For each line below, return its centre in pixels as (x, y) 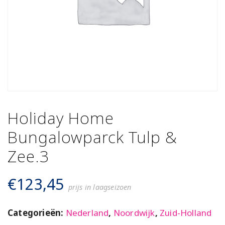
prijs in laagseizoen (100, 187)
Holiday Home (61, 118)
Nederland (87, 213)
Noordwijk (134, 213)
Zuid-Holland (186, 213)
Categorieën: (37, 213)
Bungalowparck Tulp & (92, 137)
